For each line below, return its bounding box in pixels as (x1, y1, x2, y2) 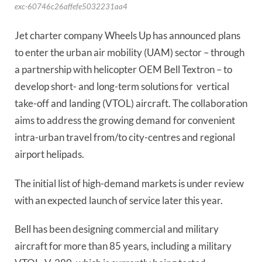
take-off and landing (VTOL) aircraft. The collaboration (15, 97, 247, 110)
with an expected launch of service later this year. (15, 194, 223, 206)
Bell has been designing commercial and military (15, 223, 219, 236)
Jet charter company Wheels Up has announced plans (15, 29, 240, 42)
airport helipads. (15, 148, 84, 161)
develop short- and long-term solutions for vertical (15, 80, 229, 93)
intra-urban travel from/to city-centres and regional (15, 131, 235, 144)
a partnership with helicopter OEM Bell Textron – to (15, 63, 232, 76)
